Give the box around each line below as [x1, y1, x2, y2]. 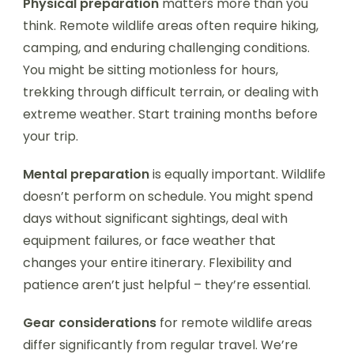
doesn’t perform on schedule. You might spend [23, 186, 313, 205]
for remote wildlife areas [156, 313, 312, 332]
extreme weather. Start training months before [23, 104, 318, 123]
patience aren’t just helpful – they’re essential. [23, 275, 311, 294]
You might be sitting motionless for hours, [23, 60, 278, 79]
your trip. [23, 126, 78, 145]
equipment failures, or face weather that [23, 231, 276, 250]
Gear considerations [23, 313, 156, 332]
